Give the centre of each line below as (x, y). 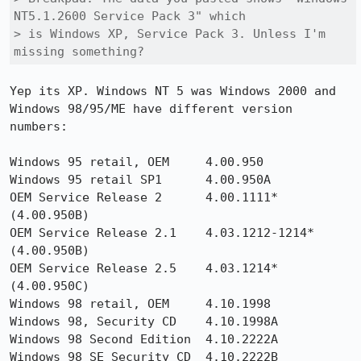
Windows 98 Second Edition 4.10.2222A (144, 339)
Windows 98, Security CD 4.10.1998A (147, 322)
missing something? (79, 52)
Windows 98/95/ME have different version (151, 109)
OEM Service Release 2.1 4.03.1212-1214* (162, 233)
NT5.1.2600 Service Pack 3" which (130, 16)
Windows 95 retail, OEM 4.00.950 (137, 162)
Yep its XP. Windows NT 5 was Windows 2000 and (173, 91)
